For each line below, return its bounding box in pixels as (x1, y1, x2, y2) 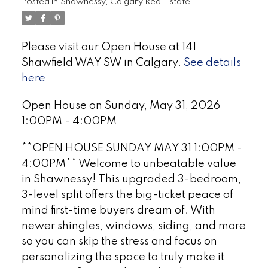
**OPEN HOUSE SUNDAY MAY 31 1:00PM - (21, 143, 242, 154)
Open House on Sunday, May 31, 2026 (21, 100, 220, 111)
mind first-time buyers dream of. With (21, 205, 215, 217)
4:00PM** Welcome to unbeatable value (21, 159, 236, 170)
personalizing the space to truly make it (21, 252, 224, 263)
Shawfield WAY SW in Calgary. (21, 57, 184, 68)
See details (183, 57, 241, 68)
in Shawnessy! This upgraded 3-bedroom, (21, 174, 241, 185)
